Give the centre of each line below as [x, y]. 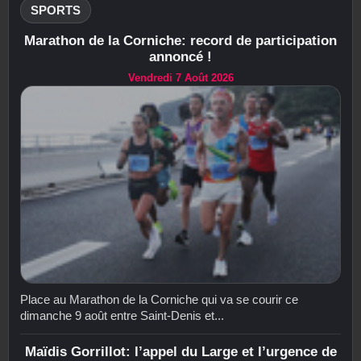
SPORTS [56, 10]
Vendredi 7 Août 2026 [180, 77]
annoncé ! [180, 56]
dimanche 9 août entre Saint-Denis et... [122, 316]
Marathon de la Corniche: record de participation [180, 40]
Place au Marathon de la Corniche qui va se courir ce [159, 300]
